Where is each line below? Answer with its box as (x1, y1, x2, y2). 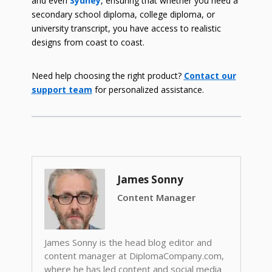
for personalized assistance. (92, 84, 204, 96)
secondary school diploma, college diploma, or (31, 8, 215, 21)
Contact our (183, 70, 236, 82)
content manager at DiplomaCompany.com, (44, 250, 224, 262)
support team (31, 84, 92, 96)
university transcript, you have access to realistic (31, 22, 221, 35)
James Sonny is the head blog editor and (44, 236, 212, 249)
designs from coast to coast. (31, 36, 144, 49)
